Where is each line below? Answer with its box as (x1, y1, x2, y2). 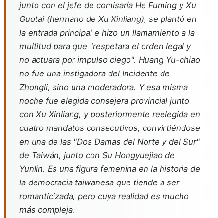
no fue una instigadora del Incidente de (19, 69, 170, 78)
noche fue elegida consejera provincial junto (19, 96, 189, 106)
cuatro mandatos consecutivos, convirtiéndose (19, 123, 200, 133)
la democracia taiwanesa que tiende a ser (19, 178, 179, 187)
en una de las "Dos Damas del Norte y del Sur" (19, 137, 200, 146)
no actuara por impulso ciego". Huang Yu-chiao (19, 55, 200, 65)
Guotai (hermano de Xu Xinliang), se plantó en (19, 14, 197, 24)
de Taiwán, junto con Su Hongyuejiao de (19, 150, 175, 160)
